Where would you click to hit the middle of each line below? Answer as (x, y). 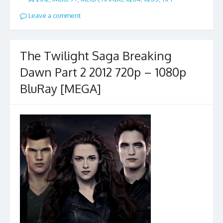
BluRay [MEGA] (60, 88)
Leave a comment (54, 16)
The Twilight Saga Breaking (96, 55)
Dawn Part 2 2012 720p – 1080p (103, 72)
